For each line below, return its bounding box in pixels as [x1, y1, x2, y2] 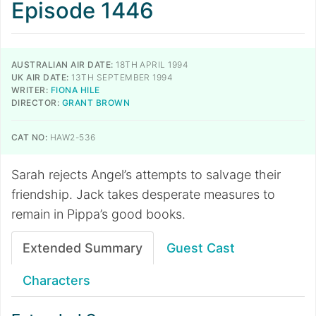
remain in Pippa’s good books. [11, 207, 186, 221]
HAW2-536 [47, 132, 96, 142]
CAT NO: [11, 132, 48, 142]
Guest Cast [166, 241, 235, 255]
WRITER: [11, 85, 49, 95]
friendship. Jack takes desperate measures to [11, 187, 275, 202]
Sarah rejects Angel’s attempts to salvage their [11, 167, 281, 182]
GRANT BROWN [61, 97, 130, 108]
